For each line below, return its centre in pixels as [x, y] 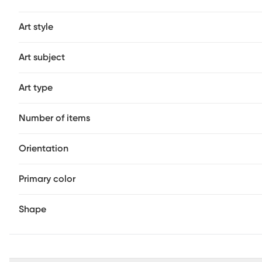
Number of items [54, 118]
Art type [36, 88]
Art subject [42, 57]
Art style [36, 27]
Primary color [47, 179]
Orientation [44, 149]
